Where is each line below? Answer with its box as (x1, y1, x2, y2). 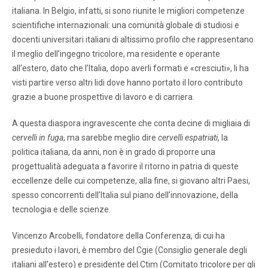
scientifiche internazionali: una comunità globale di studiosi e (12, 20, 239, 30)
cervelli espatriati (158, 132, 218, 142)
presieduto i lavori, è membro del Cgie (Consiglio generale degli (12, 245, 247, 255)
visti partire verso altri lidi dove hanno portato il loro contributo (12, 77, 243, 87)
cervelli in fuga (12, 132, 63, 142)
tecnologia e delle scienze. (12, 204, 111, 214)
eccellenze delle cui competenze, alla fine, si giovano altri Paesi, (12, 175, 250, 185)
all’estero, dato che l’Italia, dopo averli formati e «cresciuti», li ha (12, 63, 249, 73)
